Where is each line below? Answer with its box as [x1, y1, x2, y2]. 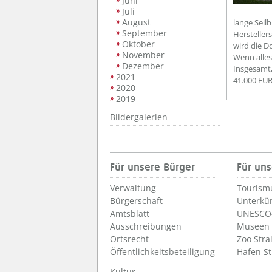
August [122, 16, 151, 28]
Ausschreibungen [110, 220, 182, 232]
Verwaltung [110, 182, 156, 194]
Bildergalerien [110, 110, 168, 123]
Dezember [122, 60, 164, 72]
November [122, 49, 165, 61]
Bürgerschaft [110, 194, 163, 206]
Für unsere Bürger [110, 161, 195, 173]
